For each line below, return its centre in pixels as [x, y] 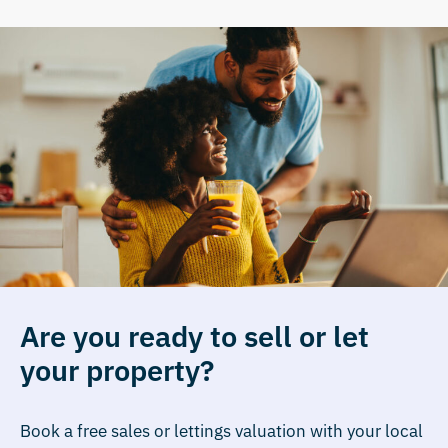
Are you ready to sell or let [194, 335]
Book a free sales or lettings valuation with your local [221, 430]
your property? [117, 369]
